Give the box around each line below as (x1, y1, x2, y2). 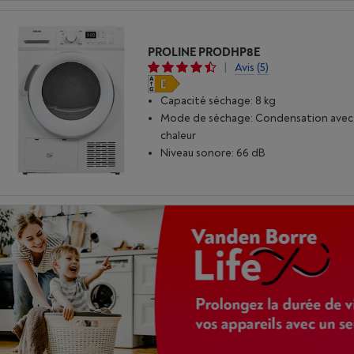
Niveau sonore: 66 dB (160, 145, 266, 160)
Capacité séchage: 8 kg (160, 93, 277, 107)
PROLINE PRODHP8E (148, 44, 261, 60)
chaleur (160, 128, 197, 142)
